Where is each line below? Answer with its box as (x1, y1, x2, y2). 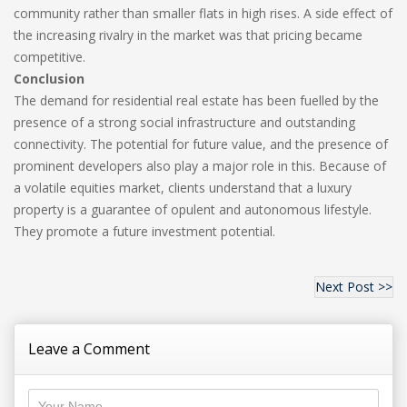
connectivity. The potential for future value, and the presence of (14, 135, 388, 153)
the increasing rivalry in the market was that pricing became (14, 26, 362, 44)
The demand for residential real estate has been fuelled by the (14, 92, 379, 109)
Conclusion (14, 70, 84, 87)
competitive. (14, 48, 85, 65)
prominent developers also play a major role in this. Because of (14, 157, 386, 174)
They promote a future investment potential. (14, 223, 275, 240)
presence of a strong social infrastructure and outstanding (14, 114, 355, 131)
